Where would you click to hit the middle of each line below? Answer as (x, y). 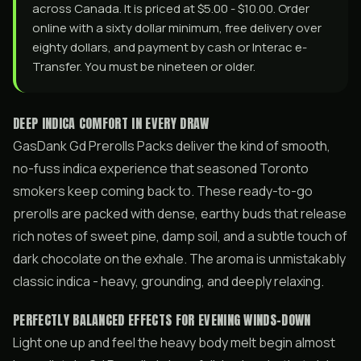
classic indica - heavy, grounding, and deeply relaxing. (168, 281)
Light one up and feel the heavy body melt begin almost (174, 342)
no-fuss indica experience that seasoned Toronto (161, 168)
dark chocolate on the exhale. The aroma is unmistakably (179, 259)
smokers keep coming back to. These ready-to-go (163, 191)
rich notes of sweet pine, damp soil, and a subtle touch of (180, 236)
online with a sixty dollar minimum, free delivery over (177, 28)
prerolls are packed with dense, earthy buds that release (180, 214)
